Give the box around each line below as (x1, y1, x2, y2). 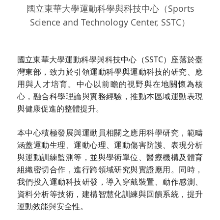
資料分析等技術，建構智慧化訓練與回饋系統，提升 (17, 189, 203, 200)
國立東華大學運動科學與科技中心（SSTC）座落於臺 (17, 54, 203, 65)
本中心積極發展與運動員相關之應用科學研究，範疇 (17, 127, 203, 138)
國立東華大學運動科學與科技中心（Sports (26, 2, 194, 15)
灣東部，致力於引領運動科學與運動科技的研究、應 (17, 66, 203, 78)
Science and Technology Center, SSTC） (30, 16, 190, 28)
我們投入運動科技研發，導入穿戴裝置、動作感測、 (17, 176, 203, 188)
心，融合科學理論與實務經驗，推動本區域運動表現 (17, 91, 203, 102)
